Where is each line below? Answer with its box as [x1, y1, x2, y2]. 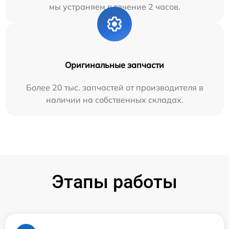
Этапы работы [52, 171, 177, 193]
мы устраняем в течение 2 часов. [49, 1, 180, 12]
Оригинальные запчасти [65, 59, 164, 70]
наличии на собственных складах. [45, 94, 184, 105]
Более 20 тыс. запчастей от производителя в [26, 82, 203, 93]
